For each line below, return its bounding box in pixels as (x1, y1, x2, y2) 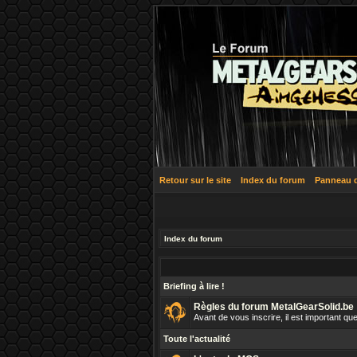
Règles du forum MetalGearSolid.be (194, 301, 354, 312)
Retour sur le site (159, 175, 231, 185)
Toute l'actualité (163, 334, 230, 343)
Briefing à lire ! (163, 281, 225, 291)
